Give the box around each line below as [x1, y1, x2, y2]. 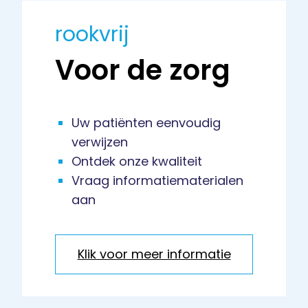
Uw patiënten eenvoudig [71, 114, 221, 132]
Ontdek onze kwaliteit [71, 153, 202, 170]
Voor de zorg [55, 51, 230, 90]
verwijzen [71, 133, 128, 151]
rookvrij [55, 20, 129, 49]
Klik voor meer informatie [77, 245, 231, 263]
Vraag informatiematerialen [71, 172, 243, 190]
